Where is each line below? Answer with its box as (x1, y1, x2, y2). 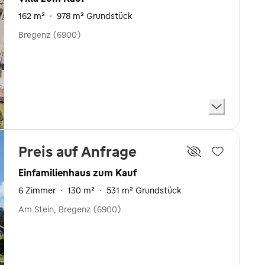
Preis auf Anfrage (18, 142, 137, 160)
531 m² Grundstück (106, 185, 181, 196)
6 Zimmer (18, 185, 56, 196)
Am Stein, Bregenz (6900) (18, 203, 121, 215)
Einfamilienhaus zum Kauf (18, 166, 137, 179)
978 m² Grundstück (57, 11, 132, 21)
